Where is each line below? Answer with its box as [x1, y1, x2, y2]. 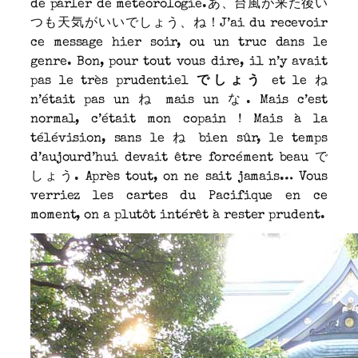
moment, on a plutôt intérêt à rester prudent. [30, 209, 325, 222]
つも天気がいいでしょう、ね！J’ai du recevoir [30, 17, 328, 30]
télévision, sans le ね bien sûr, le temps [30, 132, 328, 145]
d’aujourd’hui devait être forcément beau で [30, 151, 328, 165]
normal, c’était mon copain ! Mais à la [30, 113, 328, 126]
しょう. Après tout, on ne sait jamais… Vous [30, 170, 328, 184]
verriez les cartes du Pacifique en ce [30, 189, 328, 203]
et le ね [263, 74, 328, 88]
